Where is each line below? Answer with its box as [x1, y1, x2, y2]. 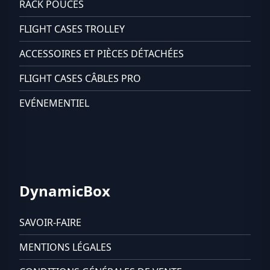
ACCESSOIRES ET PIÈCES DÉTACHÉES [19, 47, 184, 60]
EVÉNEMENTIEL [19, 96, 89, 110]
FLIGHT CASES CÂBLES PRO [19, 72, 141, 85]
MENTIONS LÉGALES [19, 240, 111, 254]
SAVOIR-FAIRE [19, 216, 81, 229]
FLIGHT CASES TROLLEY [19, 22, 125, 36]
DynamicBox [19, 181, 110, 201]
